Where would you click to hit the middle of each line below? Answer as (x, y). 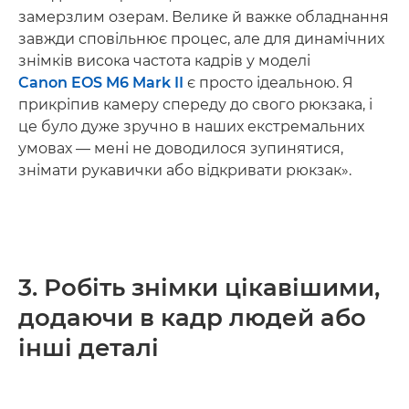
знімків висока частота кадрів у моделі (164, 60)
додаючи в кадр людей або (192, 317)
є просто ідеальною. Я (268, 82)
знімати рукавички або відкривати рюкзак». (185, 170)
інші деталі (89, 347)
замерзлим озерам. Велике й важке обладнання (204, 16)
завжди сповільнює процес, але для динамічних (201, 38)
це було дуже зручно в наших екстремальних (191, 126)
